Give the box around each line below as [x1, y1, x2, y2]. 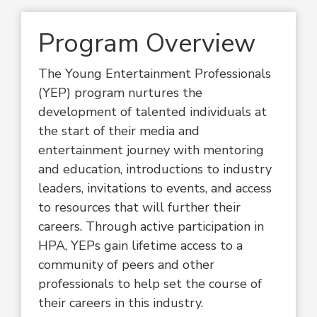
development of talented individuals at [38, 103, 267, 121]
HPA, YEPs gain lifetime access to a [38, 237, 243, 255]
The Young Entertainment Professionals [38, 65, 271, 83]
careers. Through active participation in [38, 218, 264, 236]
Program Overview [38, 26, 255, 62]
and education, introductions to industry [38, 161, 272, 178]
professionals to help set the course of [38, 275, 262, 293]
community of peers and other [38, 256, 214, 274]
